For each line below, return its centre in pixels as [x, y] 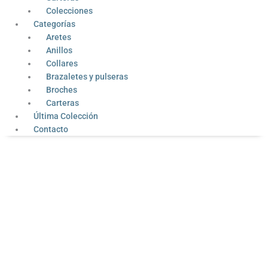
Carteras [62, 103]
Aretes [58, 37]
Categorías [55, 24]
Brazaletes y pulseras [87, 77]
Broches [61, 90]
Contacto [51, 130]
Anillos [59, 51]
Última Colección [66, 116]
